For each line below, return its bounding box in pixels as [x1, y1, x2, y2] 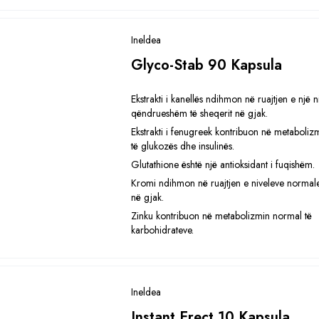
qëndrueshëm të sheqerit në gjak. [131, 106, 268, 120]
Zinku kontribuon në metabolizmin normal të [131, 209, 313, 223]
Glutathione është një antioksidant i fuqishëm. [131, 157, 315, 172]
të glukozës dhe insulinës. [131, 139, 235, 153]
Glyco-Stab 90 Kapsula [131, 55, 283, 75]
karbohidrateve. [131, 223, 194, 237]
